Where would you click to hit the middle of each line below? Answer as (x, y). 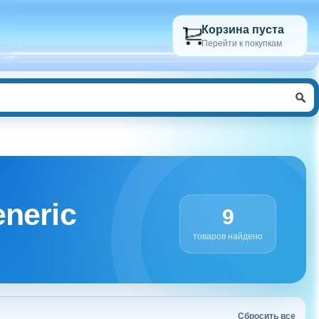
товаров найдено (228, 236)
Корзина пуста (243, 29)
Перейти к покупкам (242, 43)
